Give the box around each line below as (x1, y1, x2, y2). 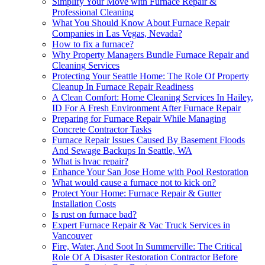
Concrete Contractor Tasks (52, 124, 151, 134)
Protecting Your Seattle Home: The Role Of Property (52, 70, 249, 81)
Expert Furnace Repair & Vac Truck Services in (52, 219, 230, 230)
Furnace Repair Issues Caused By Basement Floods (52, 134, 245, 145)
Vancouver (52, 230, 92, 241)
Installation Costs (52, 198, 116, 209)
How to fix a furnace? (52, 38, 134, 49)
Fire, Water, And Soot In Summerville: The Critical (52, 241, 242, 251)
